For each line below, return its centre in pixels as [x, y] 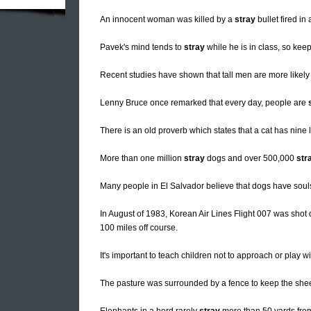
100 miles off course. [139, 228]
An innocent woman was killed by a [167, 20]
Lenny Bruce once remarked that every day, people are [204, 103]
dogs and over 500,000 [251, 159]
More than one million [142, 159]
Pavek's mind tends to [142, 48]
